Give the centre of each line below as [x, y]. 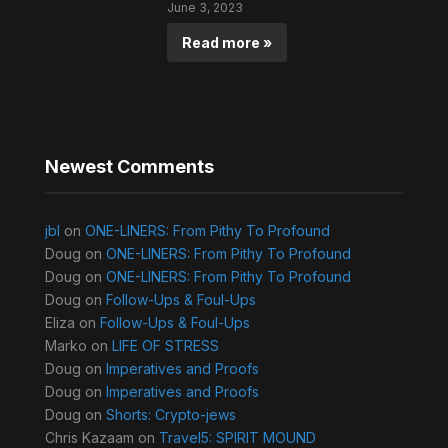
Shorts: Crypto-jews [170, 415]
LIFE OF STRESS [165, 346]
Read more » [227, 43]
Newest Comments [129, 167]
